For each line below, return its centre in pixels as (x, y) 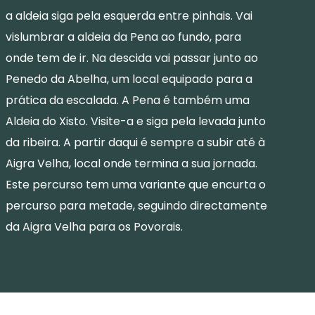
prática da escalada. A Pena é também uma (128, 100)
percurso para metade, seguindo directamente (136, 205)
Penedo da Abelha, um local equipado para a (129, 79)
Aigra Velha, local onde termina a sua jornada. (131, 163)
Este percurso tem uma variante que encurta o (136, 184)
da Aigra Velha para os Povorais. (94, 226)
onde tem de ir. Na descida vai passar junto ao (132, 58)
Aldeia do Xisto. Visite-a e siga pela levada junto (136, 121)
